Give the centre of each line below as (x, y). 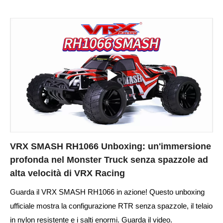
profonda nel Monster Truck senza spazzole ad (109, 160)
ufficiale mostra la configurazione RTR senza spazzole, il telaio (111, 206)
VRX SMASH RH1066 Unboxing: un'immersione (111, 146)
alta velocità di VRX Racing (67, 173)
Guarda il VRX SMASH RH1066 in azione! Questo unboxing (107, 192)
